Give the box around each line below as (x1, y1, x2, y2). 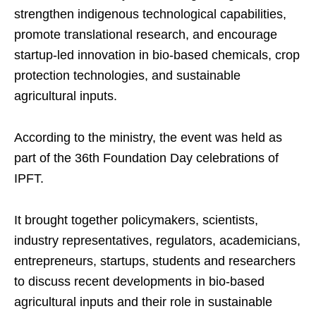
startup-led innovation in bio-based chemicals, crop (14, 48, 300, 63)
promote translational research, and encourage (14, 28, 277, 42)
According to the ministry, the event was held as (14, 130, 282, 145)
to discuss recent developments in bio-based (14, 274, 265, 289)
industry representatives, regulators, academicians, (14, 233, 300, 248)
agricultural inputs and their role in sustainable (14, 295, 272, 310)
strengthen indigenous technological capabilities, (14, 7, 286, 22)
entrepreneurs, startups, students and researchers (14, 254, 296, 269)
